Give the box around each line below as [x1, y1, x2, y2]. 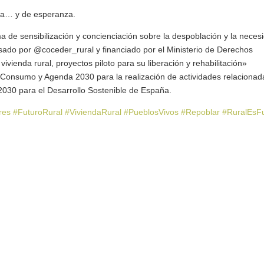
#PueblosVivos [123, 107, 181, 117]
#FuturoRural [12, 107, 65, 117]
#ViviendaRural [64, 107, 124, 117]
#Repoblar [180, 107, 222, 117]
